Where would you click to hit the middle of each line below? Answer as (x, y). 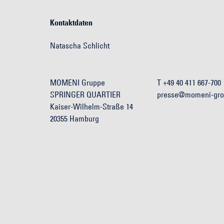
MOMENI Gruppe (77, 82)
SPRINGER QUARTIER (85, 94)
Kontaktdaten (71, 22)
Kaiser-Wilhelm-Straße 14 (93, 106)
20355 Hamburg (74, 118)
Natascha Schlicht (80, 45)
